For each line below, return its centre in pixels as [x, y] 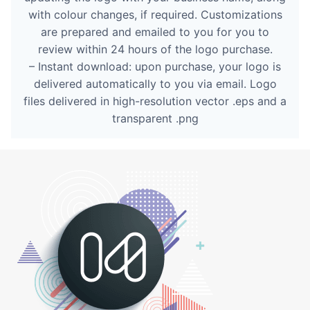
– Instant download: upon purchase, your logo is [155, 66]
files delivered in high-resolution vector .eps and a [155, 101]
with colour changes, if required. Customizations [155, 14]
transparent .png [155, 118]
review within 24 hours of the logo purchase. [155, 49]
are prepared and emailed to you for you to [155, 31]
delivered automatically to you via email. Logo [155, 83]
